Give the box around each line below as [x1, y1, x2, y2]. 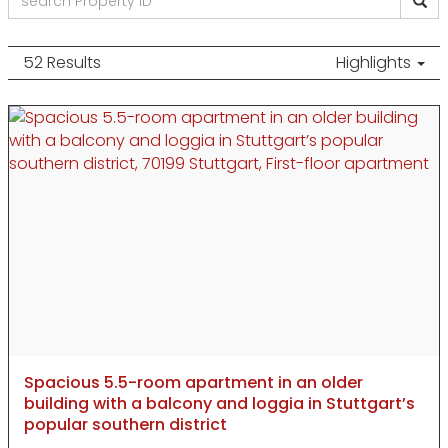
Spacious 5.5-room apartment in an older [24, 371, 363, 395]
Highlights [336, 51, 415, 75]
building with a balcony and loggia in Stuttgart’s [24, 392, 415, 416]
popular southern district [24, 413, 227, 437]
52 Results [23, 51, 101, 75]
